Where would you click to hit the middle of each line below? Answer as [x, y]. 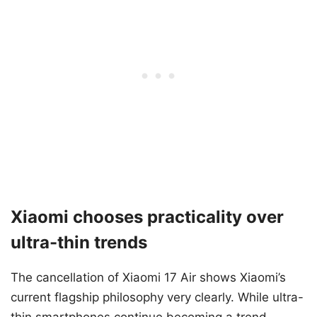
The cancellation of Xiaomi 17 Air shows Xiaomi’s [148, 278]
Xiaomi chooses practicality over [147, 217]
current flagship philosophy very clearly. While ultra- [157, 298]
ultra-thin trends [79, 243]
